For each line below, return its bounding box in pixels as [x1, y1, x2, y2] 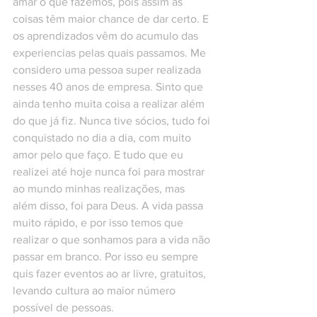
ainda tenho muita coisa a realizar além [13, 98, 207, 110]
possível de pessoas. [13, 301, 117, 314]
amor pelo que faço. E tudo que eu [13, 149, 186, 161]
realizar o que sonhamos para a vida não [13, 234, 213, 246]
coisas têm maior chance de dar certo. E [13, 13, 212, 25]
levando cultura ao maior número [13, 284, 178, 297]
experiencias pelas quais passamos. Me [13, 47, 209, 59]
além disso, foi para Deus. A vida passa [13, 200, 206, 212]
